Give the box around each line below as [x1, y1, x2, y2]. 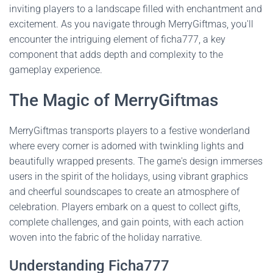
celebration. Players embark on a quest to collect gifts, [9, 201, 240, 213]
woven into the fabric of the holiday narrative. [9, 232, 202, 243]
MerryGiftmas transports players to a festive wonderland [9, 125, 250, 136]
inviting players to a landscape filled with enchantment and [9, 3, 262, 15]
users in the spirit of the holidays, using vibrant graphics [9, 171, 248, 182]
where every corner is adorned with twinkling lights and [9, 140, 244, 152]
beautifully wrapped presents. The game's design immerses [9, 155, 263, 167]
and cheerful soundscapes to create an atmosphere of [9, 186, 239, 197]
